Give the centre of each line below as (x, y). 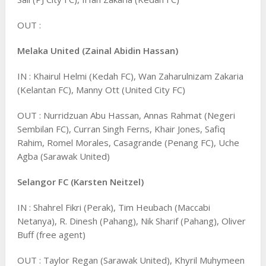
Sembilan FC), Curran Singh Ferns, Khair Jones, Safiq (121, 129)
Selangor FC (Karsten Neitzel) (80, 181)
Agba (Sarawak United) (63, 156)
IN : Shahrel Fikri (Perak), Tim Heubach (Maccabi (113, 207)
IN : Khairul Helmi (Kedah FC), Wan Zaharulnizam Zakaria (130, 76)
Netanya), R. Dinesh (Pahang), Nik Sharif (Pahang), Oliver (131, 221)
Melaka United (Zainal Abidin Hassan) (97, 50)
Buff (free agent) (51, 234)
